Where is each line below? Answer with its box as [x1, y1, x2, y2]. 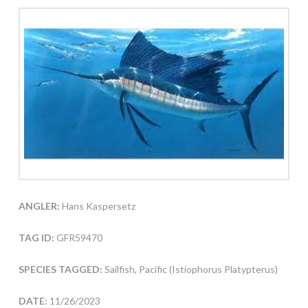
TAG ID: [18, 232, 54, 244]
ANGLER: [18, 200, 60, 212]
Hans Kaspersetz [59, 200, 135, 212]
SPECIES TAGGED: [18, 263, 104, 276]
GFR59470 [54, 232, 102, 244]
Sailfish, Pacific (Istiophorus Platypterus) [104, 263, 278, 276]
